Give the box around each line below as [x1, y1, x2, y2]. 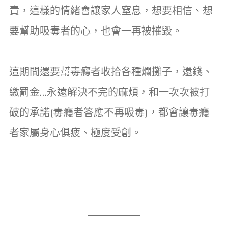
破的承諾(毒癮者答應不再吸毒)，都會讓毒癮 [9, 105, 209, 119]
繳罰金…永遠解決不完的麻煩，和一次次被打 [9, 85, 210, 98]
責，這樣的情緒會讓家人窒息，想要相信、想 [9, 4, 213, 17]
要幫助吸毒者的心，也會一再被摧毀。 [9, 24, 182, 37]
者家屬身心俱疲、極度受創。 [9, 126, 141, 139]
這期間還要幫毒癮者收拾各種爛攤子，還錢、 [9, 65, 213, 78]
